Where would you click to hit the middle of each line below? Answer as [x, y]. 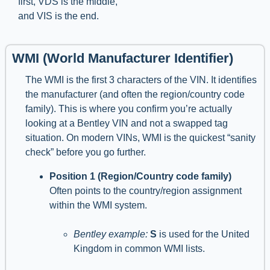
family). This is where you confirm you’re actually [129, 109]
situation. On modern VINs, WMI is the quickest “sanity [140, 138]
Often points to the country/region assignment [146, 191]
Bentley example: [111, 234]
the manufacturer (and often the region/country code [135, 95]
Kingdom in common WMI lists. [139, 249]
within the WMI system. [98, 206]
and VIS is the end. [60, 16]
